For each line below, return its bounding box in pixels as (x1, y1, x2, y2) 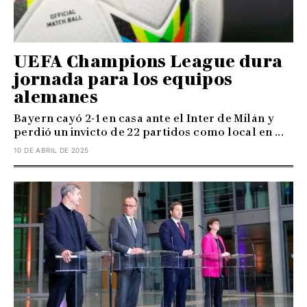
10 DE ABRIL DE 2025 (14, 145, 89, 154)
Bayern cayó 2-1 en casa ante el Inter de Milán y (14, 111, 275, 125)
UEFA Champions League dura (14, 51, 283, 71)
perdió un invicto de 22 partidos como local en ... (14, 125, 284, 138)
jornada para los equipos (14, 69, 233, 89)
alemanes (14, 86, 99, 107)
